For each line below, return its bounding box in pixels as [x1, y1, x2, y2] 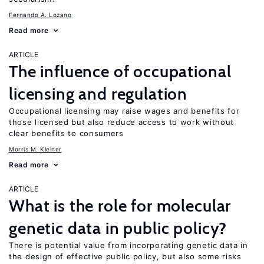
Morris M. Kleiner [9, 146, 62, 153]
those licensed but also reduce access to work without [9, 117, 235, 127]
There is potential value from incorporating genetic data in [9, 240, 248, 250]
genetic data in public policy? [9, 218, 227, 238]
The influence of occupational [9, 61, 232, 81]
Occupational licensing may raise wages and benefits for [9, 106, 240, 115]
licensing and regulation [9, 84, 188, 104]
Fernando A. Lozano [9, 11, 71, 18]
